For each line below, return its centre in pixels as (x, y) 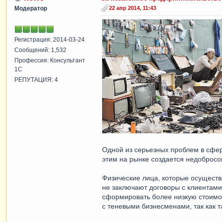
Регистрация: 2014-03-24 (50, 39)
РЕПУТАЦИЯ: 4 (36, 80)
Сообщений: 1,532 (40, 50)
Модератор (31, 8)
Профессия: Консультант (50, 60)
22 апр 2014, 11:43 (133, 8)
